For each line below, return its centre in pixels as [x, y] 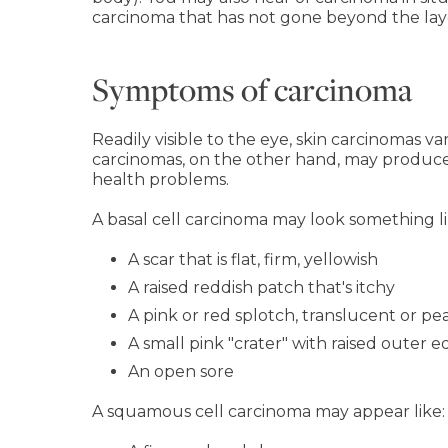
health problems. [160, 179]
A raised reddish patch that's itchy [261, 287]
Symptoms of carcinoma [252, 89]
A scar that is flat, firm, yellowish [253, 259]
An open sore [181, 371]
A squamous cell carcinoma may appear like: [268, 411]
